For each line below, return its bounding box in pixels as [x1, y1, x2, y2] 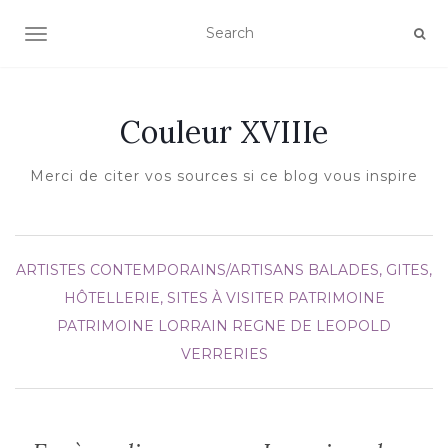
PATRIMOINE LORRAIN [57, 317, 228, 335]
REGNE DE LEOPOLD [232, 317, 391, 335]
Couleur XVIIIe [120, 113, 328, 151]
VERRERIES [180, 345, 268, 363]
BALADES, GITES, [308, 261, 432, 279]
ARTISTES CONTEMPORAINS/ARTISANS [16, 261, 304, 279]
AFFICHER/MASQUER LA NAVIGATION [35, 27, 314, 45]
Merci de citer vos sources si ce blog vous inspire [30, 167, 418, 185]
